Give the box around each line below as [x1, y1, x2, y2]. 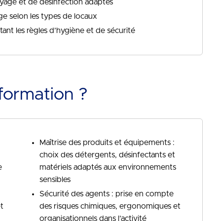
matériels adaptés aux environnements [39, 163, 177, 171]
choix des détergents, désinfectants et [39, 151, 176, 159]
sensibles [39, 176, 71, 184]
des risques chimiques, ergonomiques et [39, 202, 181, 210]
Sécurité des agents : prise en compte [39, 190, 174, 198]
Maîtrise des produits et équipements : [39, 139, 175, 147]
